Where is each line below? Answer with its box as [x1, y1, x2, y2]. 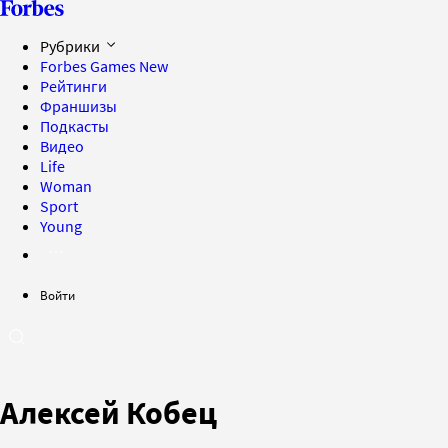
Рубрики [40, 36, 103, 56]
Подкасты [40, 116, 109, 136]
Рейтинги [40, 76, 107, 96]
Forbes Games [40, 56, 139, 76]
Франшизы [40, 96, 117, 116]
